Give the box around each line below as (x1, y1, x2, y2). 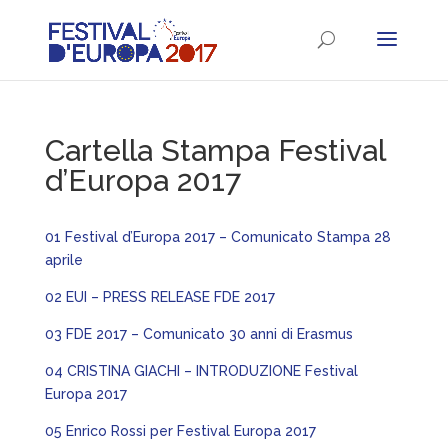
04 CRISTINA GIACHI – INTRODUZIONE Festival (44, 363, 358, 379)
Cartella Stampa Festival (44, 133, 385, 168)
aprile (44, 252, 83, 268)
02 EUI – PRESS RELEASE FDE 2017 (44, 289, 275, 305)
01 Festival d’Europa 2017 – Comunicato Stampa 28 (44, 229, 391, 245)
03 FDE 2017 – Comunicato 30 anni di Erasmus (44, 326, 353, 342)
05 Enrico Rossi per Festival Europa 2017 (44, 423, 316, 439)
